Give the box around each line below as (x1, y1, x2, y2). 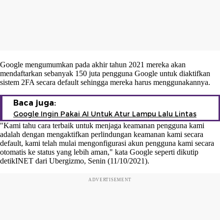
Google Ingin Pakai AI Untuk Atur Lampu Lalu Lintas (13, 109, 196, 118)
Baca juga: (13, 98, 56, 108)
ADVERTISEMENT (88, 177, 132, 182)
